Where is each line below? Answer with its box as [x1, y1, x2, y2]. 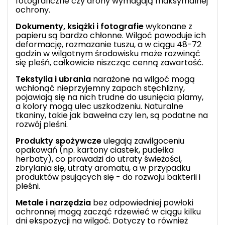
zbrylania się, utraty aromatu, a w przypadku [16, 162, 190, 174]
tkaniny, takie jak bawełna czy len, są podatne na [16, 109, 208, 121]
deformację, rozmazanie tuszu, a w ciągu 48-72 [16, 38, 201, 50]
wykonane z [144, 20, 192, 32]
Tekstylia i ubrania [16, 73, 91, 85]
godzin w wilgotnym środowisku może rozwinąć [16, 47, 200, 59]
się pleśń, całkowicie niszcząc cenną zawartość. [16, 56, 203, 68]
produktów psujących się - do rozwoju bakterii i [16, 171, 200, 183]
